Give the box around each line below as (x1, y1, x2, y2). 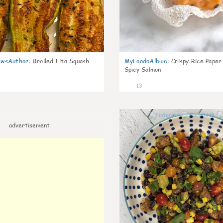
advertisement (8, 121, 50, 129)
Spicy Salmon (124, 65, 161, 74)
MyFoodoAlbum (124, 57, 167, 65)
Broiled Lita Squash (32, 57, 90, 65)
